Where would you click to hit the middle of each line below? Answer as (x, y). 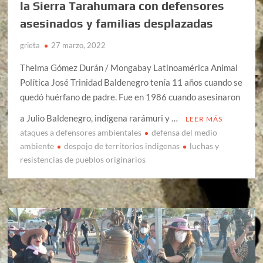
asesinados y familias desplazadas (117, 23)
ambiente (37, 146)
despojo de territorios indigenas (122, 146)
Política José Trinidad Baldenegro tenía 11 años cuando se (131, 82)
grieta (30, 45)
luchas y (205, 146)
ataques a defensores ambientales (81, 132)
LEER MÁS (204, 119)
